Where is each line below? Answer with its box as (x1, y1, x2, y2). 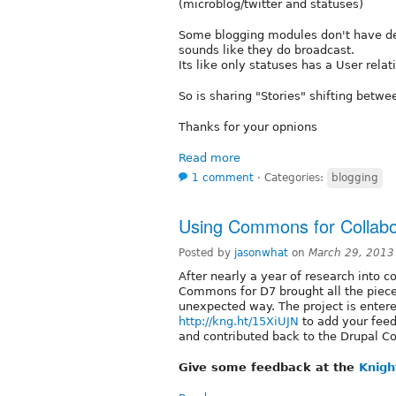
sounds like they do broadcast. (179, 42, 354, 57)
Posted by (179, 246, 234, 259)
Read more (179, 150, 240, 164)
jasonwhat (234, 246, 288, 259)
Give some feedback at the (179, 360, 359, 374)
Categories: (264, 171, 327, 184)
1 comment (192, 171, 254, 184)
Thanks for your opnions (179, 119, 317, 133)
